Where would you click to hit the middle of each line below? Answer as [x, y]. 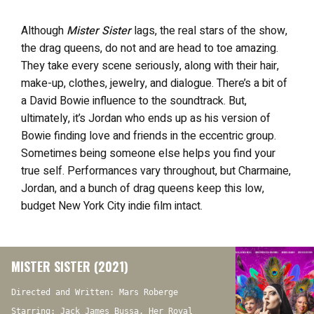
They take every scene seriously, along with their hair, [150, 66]
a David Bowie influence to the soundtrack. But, [134, 101]
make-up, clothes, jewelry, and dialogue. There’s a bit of [154, 83]
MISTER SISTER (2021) [70, 266]
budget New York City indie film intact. [112, 206]
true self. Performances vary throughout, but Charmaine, [156, 171]
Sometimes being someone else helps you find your [148, 153]
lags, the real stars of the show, [209, 31]
